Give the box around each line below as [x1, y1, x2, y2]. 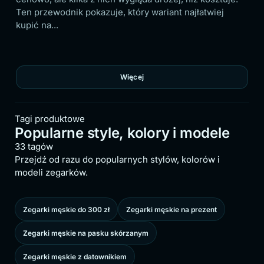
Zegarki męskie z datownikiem [23, 252, 127, 261]
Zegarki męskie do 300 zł [23, 204, 110, 214]
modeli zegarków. [15, 166, 88, 178]
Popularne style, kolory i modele [15, 124, 230, 141]
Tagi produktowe [15, 113, 85, 124]
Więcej [147, 72, 171, 81]
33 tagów [15, 140, 53, 152]
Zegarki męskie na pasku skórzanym [23, 228, 148, 237]
